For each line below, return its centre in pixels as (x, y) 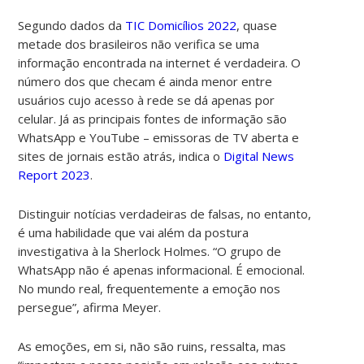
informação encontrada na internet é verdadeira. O (160, 62)
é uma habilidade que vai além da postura (134, 232)
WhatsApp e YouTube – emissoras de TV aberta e (159, 137)
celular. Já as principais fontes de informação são (153, 118)
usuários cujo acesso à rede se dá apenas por (147, 100)
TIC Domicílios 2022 (181, 25)
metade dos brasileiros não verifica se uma (139, 43)
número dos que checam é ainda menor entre (145, 81)
